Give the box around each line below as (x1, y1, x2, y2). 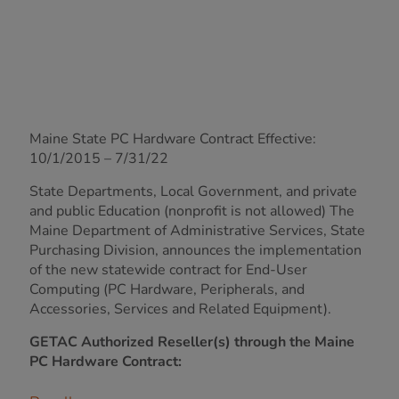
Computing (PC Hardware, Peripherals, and (29, 280, 305, 299)
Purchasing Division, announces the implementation (29, 240, 362, 260)
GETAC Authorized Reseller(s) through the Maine (29, 332, 354, 352)
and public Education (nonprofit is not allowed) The (29, 201, 354, 221)
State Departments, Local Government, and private (29, 182, 357, 201)
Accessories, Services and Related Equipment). (29, 299, 331, 319)
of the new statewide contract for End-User (29, 260, 307, 280)
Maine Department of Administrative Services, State (29, 221, 365, 240)
